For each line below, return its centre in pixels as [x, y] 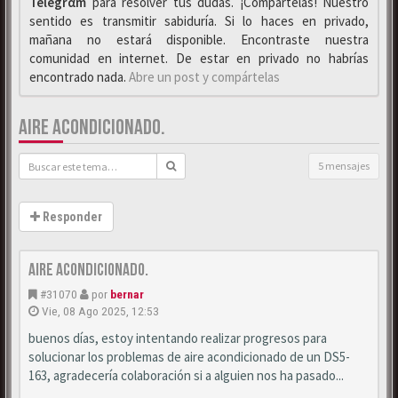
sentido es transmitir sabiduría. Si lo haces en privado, [199, 21]
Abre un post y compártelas [204, 77]
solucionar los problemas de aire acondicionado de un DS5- [189, 357]
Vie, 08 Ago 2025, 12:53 [100, 311]
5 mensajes [344, 166]
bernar [127, 294]
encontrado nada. [79, 77]
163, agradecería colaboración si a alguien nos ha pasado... [186, 375]
